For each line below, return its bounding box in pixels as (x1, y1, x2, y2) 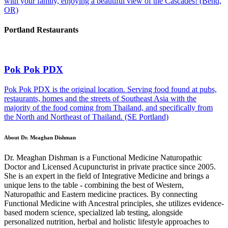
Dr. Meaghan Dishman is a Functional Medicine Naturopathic (4, 153, 202, 162)
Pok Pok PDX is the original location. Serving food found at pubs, (4, 84, 217, 94)
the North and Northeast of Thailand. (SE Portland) (4, 112, 168, 121)
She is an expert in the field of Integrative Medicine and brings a (4, 171, 209, 180)
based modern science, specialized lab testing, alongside (4, 208, 183, 217)
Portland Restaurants (4, 25, 78, 35)
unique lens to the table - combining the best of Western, (4, 180, 184, 189)
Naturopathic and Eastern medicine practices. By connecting (4, 189, 197, 198)
